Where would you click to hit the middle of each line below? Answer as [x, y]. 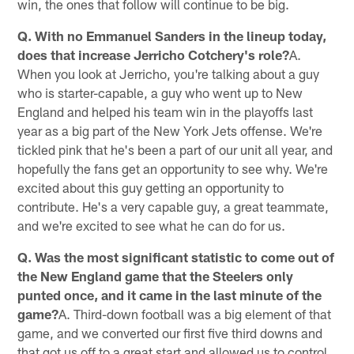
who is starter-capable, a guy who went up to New [160, 92]
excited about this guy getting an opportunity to [151, 187]
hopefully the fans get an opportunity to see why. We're [173, 168]
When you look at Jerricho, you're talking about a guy [169, 73]
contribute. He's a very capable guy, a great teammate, [173, 206]
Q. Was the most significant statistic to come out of [176, 256]
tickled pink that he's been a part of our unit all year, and [175, 149]
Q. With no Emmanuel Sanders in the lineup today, [172, 35]
